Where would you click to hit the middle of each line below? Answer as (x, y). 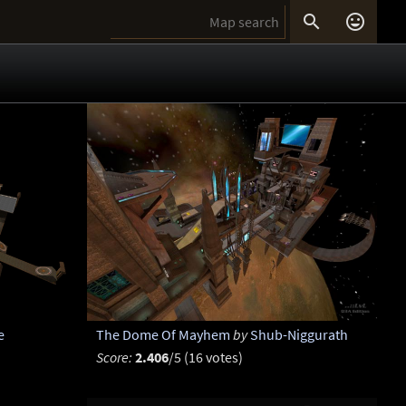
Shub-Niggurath (299, 335)
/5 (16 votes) (205, 358)
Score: (114, 358)
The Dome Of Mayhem (163, 335)
